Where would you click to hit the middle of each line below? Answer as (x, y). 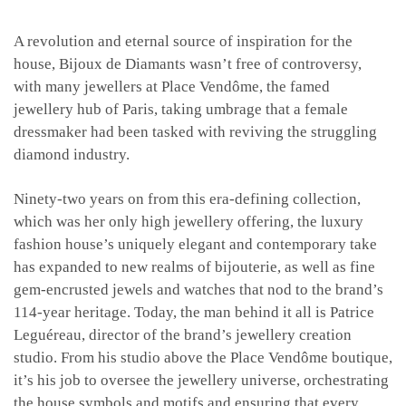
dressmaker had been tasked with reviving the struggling (195, 132)
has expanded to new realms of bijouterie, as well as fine (194, 267)
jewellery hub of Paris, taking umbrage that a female (181, 110)
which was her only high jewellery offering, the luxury (188, 222)
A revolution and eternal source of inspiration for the (183, 42)
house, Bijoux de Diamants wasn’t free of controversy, (188, 64)
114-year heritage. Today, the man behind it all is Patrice (194, 313)
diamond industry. (72, 155)
